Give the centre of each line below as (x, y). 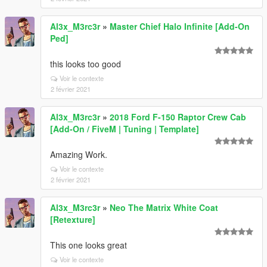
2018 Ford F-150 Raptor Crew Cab (178, 117)
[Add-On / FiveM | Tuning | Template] (125, 129)
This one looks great (89, 245)
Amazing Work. (79, 155)
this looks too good (86, 64)
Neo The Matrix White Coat (164, 208)
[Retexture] (73, 220)
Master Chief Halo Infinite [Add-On (180, 27)
